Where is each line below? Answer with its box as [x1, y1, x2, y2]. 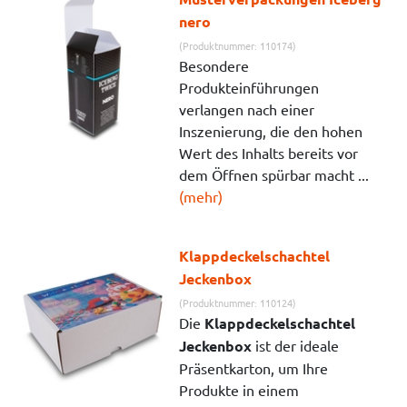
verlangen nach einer [179, 99, 315, 118]
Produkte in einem [179, 380, 300, 399]
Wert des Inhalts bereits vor [179, 143, 359, 162]
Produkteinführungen [179, 77, 320, 96]
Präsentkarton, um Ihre [179, 358, 329, 377]
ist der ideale [252, 335, 340, 354]
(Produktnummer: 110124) [179, 294, 297, 310]
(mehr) [179, 186, 223, 205]
